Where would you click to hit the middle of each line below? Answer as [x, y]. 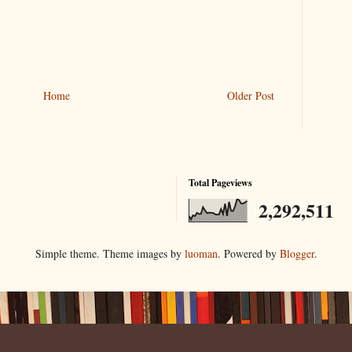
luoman [201, 254]
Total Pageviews [220, 183]
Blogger [297, 254]
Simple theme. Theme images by [110, 254]
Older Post [251, 96]
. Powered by [248, 254]
